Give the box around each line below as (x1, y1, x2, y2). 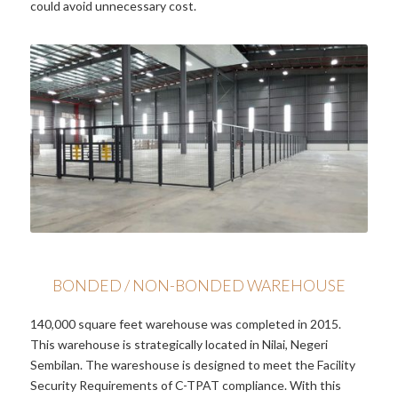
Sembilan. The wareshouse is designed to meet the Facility (29, 357, 355, 373)
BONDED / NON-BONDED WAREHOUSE (52, 276, 346, 296)
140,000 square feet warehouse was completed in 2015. (29, 316, 341, 332)
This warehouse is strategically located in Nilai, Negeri (29, 337, 328, 353)
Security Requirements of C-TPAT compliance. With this (29, 378, 341, 394)
